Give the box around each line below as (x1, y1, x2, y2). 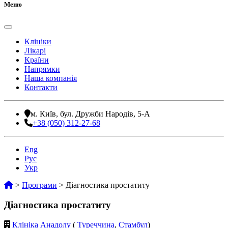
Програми (22, 181, 57, 190)
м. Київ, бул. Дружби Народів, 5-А (31, 109, 150, 119)
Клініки (24, 37, 51, 46)
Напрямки (24, 65, 60, 74)
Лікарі (24, 46, 46, 55)
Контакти (24, 83, 58, 92)
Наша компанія (24, 74, 77, 83)
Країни (24, 55, 49, 65)
